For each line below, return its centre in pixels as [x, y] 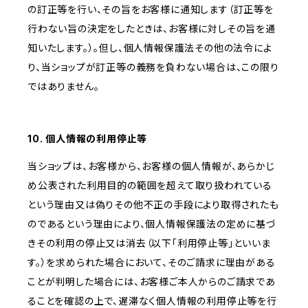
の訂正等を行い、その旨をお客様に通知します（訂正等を [151, 10]
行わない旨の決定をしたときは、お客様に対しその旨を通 [152, 29]
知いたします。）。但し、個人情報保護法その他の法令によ [150, 48]
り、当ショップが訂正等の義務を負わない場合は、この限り [153, 67]
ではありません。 [64, 87]
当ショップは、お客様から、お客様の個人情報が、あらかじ [151, 166]
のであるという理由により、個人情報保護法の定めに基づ [152, 224]
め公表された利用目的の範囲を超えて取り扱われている [150, 186]
